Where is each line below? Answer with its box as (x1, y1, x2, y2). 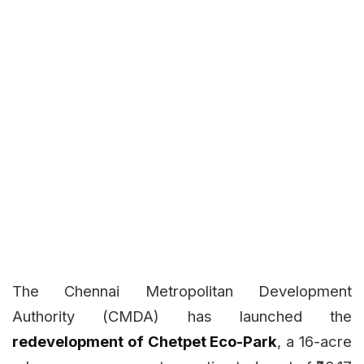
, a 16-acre (277, 332, 353, 351)
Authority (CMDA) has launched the (12, 307, 352, 326)
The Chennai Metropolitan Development (12, 282, 352, 301)
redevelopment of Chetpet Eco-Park (12, 332, 278, 351)
